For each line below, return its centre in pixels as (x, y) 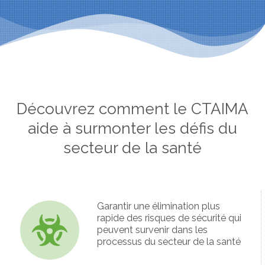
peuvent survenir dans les (152, 230)
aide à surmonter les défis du (132, 129)
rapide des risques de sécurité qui (169, 218)
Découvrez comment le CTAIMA (132, 109)
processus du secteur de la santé (169, 242)
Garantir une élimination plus (158, 206)
